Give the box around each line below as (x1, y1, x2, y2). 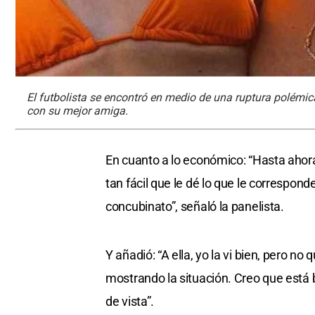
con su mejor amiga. (27, 104, 128, 118)
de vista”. (105, 294, 154, 309)
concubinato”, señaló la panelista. (105, 199, 284, 214)
